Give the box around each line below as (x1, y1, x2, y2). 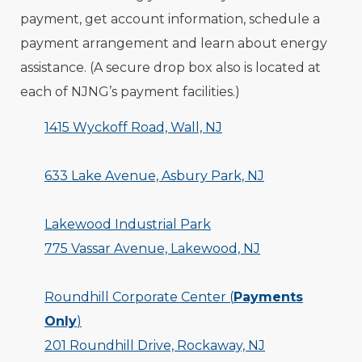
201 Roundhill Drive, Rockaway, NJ (44, 338, 265, 354)
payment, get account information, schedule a (20, 11, 320, 27)
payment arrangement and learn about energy (20, 36, 327, 52)
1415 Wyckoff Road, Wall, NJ (44, 120, 222, 136)
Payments (234, 289, 303, 305)
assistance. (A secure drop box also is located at (20, 60, 321, 76)
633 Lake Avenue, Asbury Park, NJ (44, 168, 264, 184)
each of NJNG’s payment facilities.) (20, 84, 243, 100)
